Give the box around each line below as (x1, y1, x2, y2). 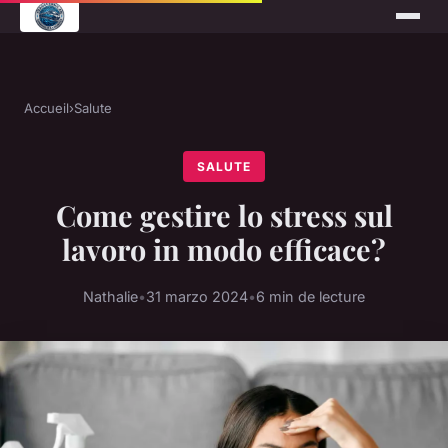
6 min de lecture (256, 288, 365, 306)
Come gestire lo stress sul (55, 196, 393, 235)
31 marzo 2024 (146, 288, 248, 306)
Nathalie (83, 288, 138, 306)
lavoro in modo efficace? (62, 230, 386, 269)
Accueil (24, 100, 69, 116)
